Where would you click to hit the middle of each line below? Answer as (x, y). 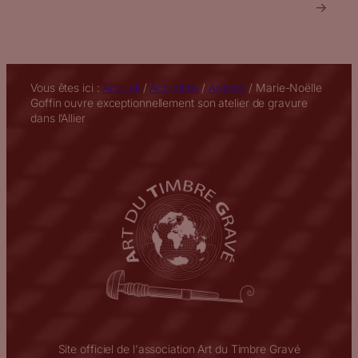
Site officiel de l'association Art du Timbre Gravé (179, 348)
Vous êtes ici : (67, 87)
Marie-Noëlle (289, 87)
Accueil (121, 87)
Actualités (174, 87)
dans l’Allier (58, 117)
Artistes (227, 87)
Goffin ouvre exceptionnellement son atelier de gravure (169, 102)
